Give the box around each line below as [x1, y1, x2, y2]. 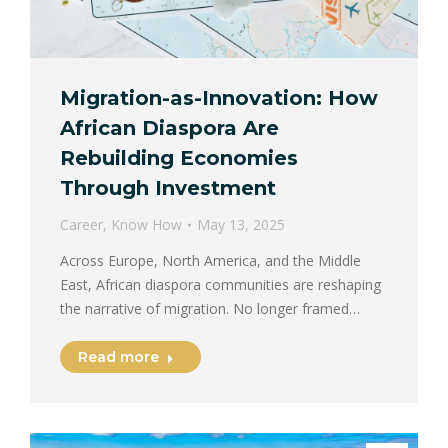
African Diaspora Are [60, 115, 279, 140]
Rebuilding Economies [60, 145, 298, 170]
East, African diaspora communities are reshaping [60, 274, 381, 294]
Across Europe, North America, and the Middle [60, 250, 361, 270]
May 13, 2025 [197, 214, 285, 234]
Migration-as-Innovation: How [60, 85, 378, 110]
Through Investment [60, 175, 276, 200]
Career [60, 214, 103, 234]
